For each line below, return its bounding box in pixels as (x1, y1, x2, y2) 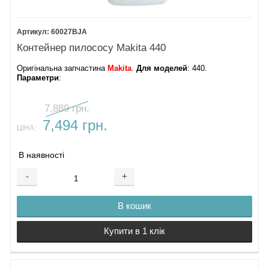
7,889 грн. (44, 103, 90, 115)
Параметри (17, 73, 59, 82)
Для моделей (136, 64, 188, 73)
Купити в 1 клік (104, 226, 165, 237)
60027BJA (51, 28, 88, 35)
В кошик (118, 201, 151, 211)
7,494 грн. (42, 117, 107, 133)
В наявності (19, 150, 65, 160)
